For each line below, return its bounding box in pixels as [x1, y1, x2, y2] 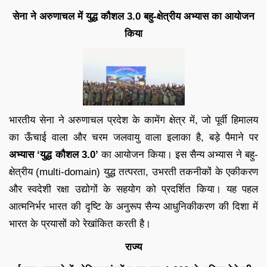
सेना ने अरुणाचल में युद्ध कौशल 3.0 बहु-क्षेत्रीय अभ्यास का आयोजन [13, 11, 254, 23]
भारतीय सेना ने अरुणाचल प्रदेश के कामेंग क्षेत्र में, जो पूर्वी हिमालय [9, 114, 258, 126]
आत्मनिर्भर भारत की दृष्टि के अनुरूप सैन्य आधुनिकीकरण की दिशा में [9, 201, 258, 213]
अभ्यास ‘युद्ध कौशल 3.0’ [9, 149, 98, 161]
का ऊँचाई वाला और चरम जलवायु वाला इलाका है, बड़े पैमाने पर [9, 132, 258, 144]
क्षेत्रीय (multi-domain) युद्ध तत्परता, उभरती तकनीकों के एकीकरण [9, 166, 258, 178]
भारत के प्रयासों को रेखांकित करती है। [9, 218, 151, 230]
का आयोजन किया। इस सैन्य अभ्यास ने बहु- [98, 149, 259, 161]
